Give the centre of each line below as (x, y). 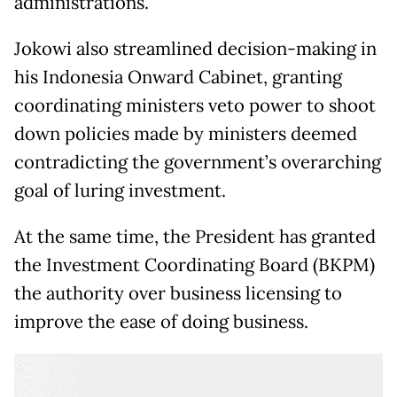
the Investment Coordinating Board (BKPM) (195, 265)
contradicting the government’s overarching (198, 162)
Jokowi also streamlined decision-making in (195, 48)
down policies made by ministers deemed (186, 133)
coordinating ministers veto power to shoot (195, 105)
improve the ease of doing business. (161, 321)
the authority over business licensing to (178, 293)
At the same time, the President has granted (195, 236)
